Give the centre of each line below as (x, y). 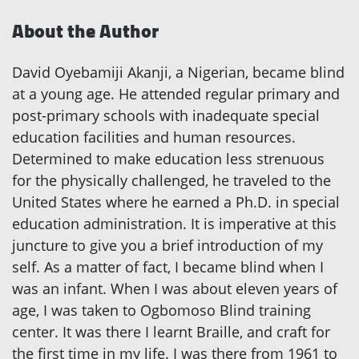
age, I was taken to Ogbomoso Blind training (161, 311)
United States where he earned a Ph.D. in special (176, 202)
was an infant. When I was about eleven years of (175, 289)
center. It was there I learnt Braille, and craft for (171, 332)
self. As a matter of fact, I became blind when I (168, 267)
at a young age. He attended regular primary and (176, 94)
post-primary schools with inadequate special (166, 116)
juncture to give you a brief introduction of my (167, 246)
